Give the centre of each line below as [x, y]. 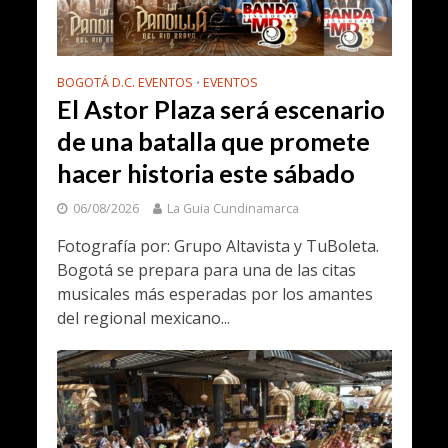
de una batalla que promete [213, 141]
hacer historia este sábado [205, 173]
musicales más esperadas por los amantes [214, 294]
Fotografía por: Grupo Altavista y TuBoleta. [217, 246]
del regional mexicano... [143, 318]
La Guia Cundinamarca [232, 209]
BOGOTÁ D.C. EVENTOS [124, 83]
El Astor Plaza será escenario [220, 109]
